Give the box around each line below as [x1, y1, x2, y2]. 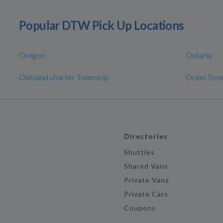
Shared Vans [123, 162, 169, 171]
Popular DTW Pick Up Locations [19, 18, 184, 33]
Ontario [186, 50, 213, 60]
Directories [123, 132, 168, 141]
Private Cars [123, 190, 169, 199]
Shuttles [123, 148, 155, 157]
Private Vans [123, 176, 170, 185]
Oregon [19, 50, 45, 60]
